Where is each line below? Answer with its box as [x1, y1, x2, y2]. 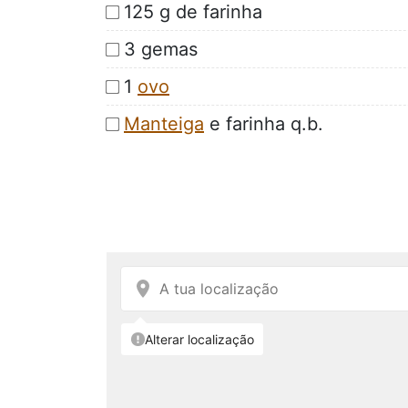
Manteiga [124, 112, 204, 135]
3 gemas [124, 37, 198, 60]
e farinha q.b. [204, 112, 323, 135]
